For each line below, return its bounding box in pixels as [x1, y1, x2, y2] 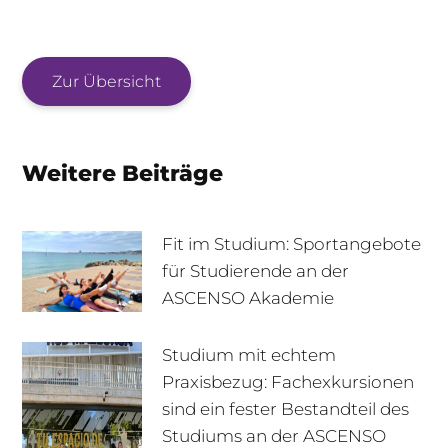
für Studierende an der [162, 261, 350, 281]
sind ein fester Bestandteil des [162, 399, 410, 419]
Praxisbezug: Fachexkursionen [162, 372, 415, 392]
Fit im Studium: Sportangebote [162, 234, 422, 254]
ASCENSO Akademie [162, 288, 335, 308]
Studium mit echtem [162, 345, 337, 365]
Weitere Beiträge [22, 160, 224, 187]
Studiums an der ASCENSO [162, 426, 387, 446]
